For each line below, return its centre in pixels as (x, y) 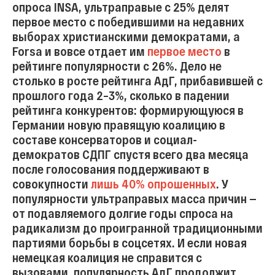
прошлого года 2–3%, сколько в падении (121, 95)
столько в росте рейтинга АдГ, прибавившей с (137, 80)
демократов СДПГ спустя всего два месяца (130, 154)
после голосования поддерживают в (111, 169)
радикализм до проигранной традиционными (137, 228)
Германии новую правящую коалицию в (119, 125)
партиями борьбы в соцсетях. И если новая (130, 242)
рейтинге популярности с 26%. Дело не (117, 66)
